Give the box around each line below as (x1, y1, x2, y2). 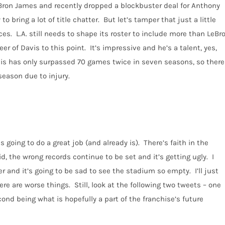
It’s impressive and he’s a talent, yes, (90, 43, 217, 52)
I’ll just (195, 166, 218, 175)
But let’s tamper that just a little (103, 15, 216, 24)
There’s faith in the (144, 138, 208, 147)
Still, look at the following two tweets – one (74, 180, 221, 189)
